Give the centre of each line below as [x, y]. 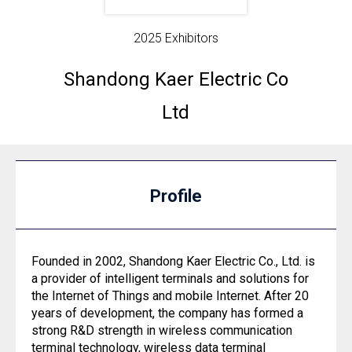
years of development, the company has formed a [167, 313]
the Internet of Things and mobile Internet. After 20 [170, 296]
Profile [176, 196]
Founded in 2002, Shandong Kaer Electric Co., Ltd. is [173, 261]
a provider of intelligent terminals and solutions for [170, 279]
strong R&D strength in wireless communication [162, 330]
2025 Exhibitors [176, 38]
